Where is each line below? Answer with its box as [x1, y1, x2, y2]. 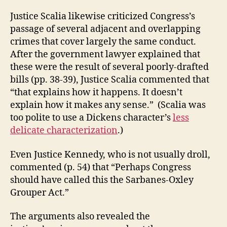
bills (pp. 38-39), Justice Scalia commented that [10, 74, 209, 86]
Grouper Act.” [10, 186, 69, 199]
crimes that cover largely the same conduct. [10, 36, 196, 48]
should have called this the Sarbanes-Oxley [10, 174, 194, 186]
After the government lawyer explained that [10, 49, 200, 60]
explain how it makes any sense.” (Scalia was [10, 99, 206, 111]
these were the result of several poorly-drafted [10, 61, 209, 73]
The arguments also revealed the [10, 211, 150, 222]
